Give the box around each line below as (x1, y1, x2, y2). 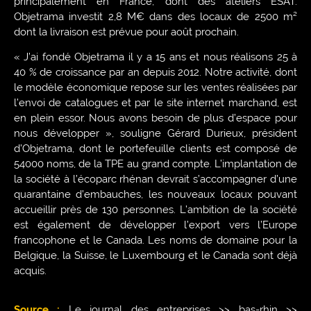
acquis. (14, 264, 47, 278)
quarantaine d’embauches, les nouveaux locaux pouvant (14, 188, 297, 201)
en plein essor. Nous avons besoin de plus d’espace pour (14, 112, 297, 125)
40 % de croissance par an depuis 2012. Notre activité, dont (14, 66, 297, 79)
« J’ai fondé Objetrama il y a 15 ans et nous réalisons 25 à (14, 51, 297, 64)
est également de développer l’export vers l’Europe (14, 219, 297, 232)
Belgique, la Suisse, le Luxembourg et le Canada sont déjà (14, 249, 297, 262)
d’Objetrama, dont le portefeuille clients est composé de (14, 142, 297, 155)
